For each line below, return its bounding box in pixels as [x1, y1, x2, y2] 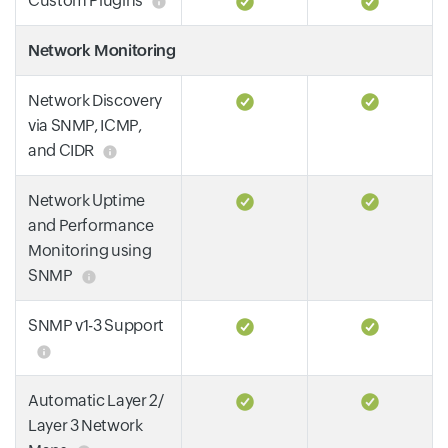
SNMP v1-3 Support [28, 316, 164, 335]
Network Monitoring [28, 41, 176, 60]
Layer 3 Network [28, 416, 143, 435]
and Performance [28, 216, 154, 235]
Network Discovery [28, 91, 162, 110]
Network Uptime [28, 191, 145, 210]
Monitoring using [28, 241, 152, 260]
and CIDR [28, 141, 95, 160]
